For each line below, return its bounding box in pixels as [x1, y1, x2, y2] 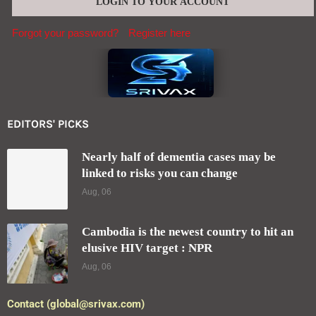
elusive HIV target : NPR [81, 241, 212, 255]
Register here [128, 26, 190, 39]
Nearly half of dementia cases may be [81, 150, 276, 164]
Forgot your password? [12, 26, 119, 39]
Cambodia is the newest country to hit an [81, 224, 293, 238]
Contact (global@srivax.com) [7, 298, 145, 311]
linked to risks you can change [81, 166, 238, 180]
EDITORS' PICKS [7, 116, 89, 130]
